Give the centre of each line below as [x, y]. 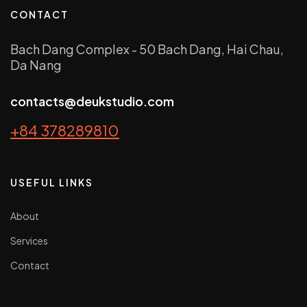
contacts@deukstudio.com [92, 101]
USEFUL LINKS [52, 182]
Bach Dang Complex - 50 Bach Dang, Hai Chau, [147, 49]
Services [29, 240]
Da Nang [36, 64]
